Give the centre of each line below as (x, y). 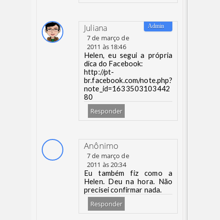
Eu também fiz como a (128, 173)
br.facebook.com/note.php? (128, 80)
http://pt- (99, 72)
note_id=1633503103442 (127, 89)
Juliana (96, 28)
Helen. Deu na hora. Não (128, 181)
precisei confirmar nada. (123, 190)
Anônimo (101, 145)
